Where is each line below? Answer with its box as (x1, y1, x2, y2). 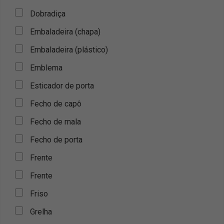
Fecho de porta (30, 135, 82, 144)
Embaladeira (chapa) (30, 27, 100, 36)
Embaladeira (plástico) (30, 45, 108, 54)
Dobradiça (30, 9, 65, 18)
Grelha (30, 207, 52, 216)
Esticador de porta (30, 81, 94, 90)
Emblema (30, 63, 62, 72)
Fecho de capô (30, 99, 81, 108)
